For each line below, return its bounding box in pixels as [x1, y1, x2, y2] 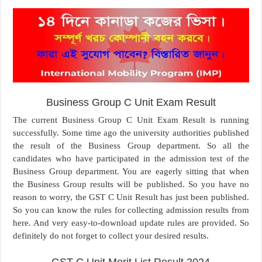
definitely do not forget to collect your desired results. [13, 231, 209, 241]
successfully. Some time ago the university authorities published [13, 128, 249, 138]
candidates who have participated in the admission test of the [13, 154, 249, 164]
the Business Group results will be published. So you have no [13, 180, 249, 189]
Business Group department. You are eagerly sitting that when [13, 167, 249, 177]
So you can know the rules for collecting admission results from [13, 205, 249, 215]
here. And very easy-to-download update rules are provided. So [13, 218, 249, 228]
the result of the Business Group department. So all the [13, 141, 249, 151]
